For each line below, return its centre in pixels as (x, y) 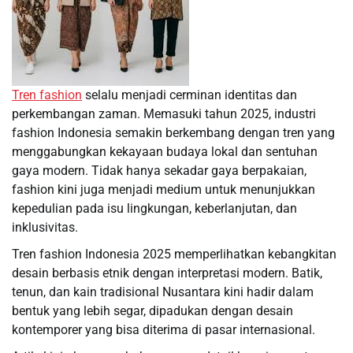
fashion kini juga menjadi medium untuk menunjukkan (163, 190)
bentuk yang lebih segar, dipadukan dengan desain (152, 311)
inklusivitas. (45, 227)
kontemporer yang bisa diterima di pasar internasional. (163, 330)
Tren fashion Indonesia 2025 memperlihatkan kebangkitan (174, 254)
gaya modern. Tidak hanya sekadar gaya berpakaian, (159, 171)
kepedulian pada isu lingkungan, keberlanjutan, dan (154, 208)
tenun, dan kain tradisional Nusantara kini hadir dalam (163, 292)
